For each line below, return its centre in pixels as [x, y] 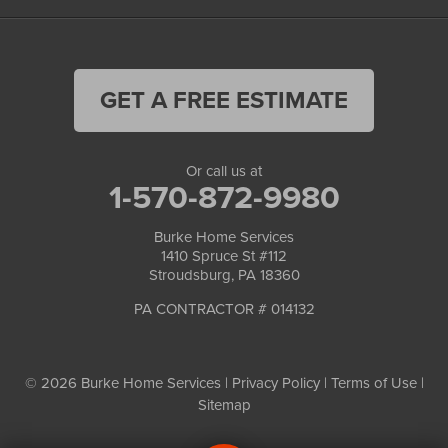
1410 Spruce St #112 [224, 255]
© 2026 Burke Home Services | [128, 382]
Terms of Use [373, 382]
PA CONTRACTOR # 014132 [224, 308]
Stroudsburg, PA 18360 [224, 274]
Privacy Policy [275, 382]
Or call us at [224, 170]
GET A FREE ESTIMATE [224, 99]
